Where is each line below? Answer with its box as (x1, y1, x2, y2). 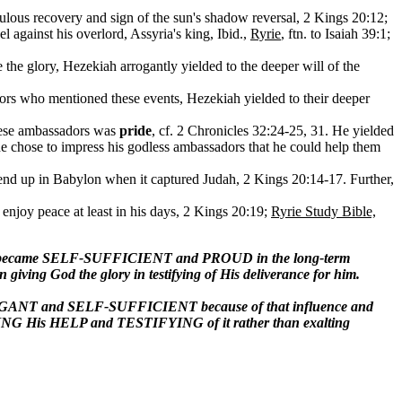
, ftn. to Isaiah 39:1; (281, 26, 390, 41)
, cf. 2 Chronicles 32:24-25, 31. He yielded (152, 123, 394, 138)
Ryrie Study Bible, (271, 204, 376, 219)
